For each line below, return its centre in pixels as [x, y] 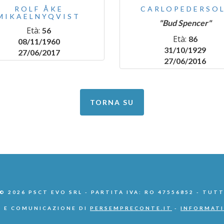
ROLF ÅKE [39, 9]
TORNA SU [112, 102]
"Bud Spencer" [185, 23]
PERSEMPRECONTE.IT [131, 208]
